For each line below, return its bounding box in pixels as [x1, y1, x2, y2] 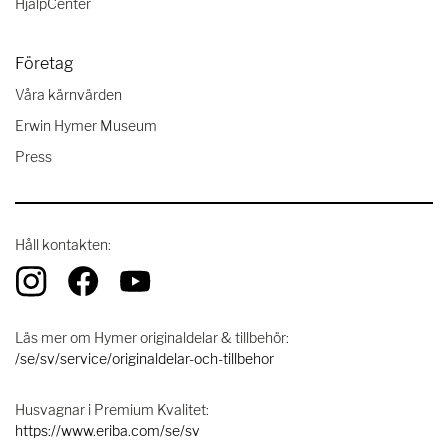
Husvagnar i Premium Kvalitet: [15, 400, 209, 418]
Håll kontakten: [15, 235, 111, 253]
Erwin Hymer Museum [15, 116, 157, 134]
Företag [15, 53, 74, 73]
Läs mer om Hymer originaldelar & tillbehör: [15, 328, 289, 346]
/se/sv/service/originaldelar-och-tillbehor [15, 349, 274, 367]
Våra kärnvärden [15, 85, 122, 103]
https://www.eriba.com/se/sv [15, 421, 200, 439]
